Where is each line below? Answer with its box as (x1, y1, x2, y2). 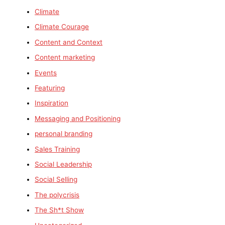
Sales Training (35, 145, 80, 153)
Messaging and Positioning (35, 114, 121, 123)
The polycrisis (35, 190, 80, 199)
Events (35, 68, 57, 77)
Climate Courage (35, 23, 89, 31)
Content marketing (35, 53, 95, 62)
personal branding (35, 130, 93, 138)
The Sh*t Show (35, 206, 84, 214)
